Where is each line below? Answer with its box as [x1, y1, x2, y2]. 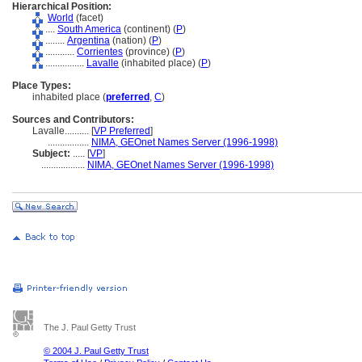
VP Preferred [94, 125, 150, 137]
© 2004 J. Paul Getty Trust [44, 346, 149, 356]
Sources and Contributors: [12, 114, 134, 125]
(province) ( [123, 46, 175, 57]
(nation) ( [110, 35, 152, 46]
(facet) [74, 12, 103, 23]
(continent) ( [121, 23, 176, 35]
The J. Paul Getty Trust [44, 322, 136, 332]
